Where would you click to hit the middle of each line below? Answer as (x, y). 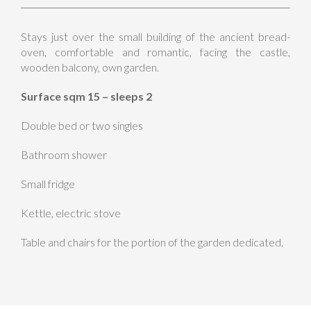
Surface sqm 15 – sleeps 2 (86, 96)
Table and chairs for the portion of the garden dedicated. (152, 242)
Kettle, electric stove (71, 213)
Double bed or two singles (82, 126)
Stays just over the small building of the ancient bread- (155, 37)
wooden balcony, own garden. (90, 67)
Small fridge (48, 184)
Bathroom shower (64, 155)
